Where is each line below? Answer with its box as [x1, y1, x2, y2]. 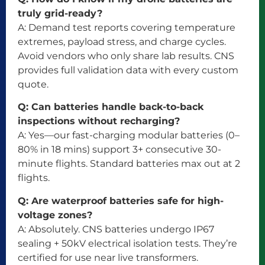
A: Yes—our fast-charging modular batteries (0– [18, 130, 240, 141]
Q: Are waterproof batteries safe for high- [18, 195, 224, 206]
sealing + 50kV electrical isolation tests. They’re [18, 237, 237, 249]
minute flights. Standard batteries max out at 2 [18, 158, 240, 170]
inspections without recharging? [18, 115, 180, 127]
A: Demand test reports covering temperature [18, 21, 235, 33]
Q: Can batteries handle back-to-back [18, 101, 203, 113]
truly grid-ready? [18, 7, 102, 19]
